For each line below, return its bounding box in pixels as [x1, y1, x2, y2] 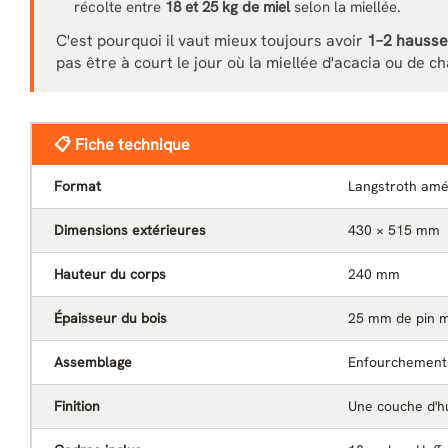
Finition [54, 397, 100, 415]
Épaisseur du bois [54, 309, 167, 327]
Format [54, 177, 101, 195]
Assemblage [54, 353, 132, 371]
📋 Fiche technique [54, 134, 190, 155]
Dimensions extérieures [54, 221, 206, 239]
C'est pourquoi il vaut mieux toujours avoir [56, 30, 367, 51]
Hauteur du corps [54, 265, 166, 283]
